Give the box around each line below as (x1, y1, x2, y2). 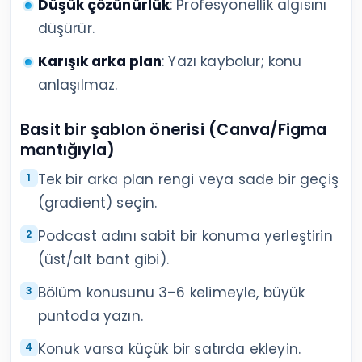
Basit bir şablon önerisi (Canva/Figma (20, 119, 327, 141)
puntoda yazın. (37, 306, 143, 326)
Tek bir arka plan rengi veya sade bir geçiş (37, 170, 339, 190)
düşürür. (37, 19, 95, 39)
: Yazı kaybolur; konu (162, 52, 302, 72)
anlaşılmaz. (37, 75, 118, 95)
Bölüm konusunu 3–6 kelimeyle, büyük (37, 283, 305, 303)
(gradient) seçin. (37, 193, 158, 213)
